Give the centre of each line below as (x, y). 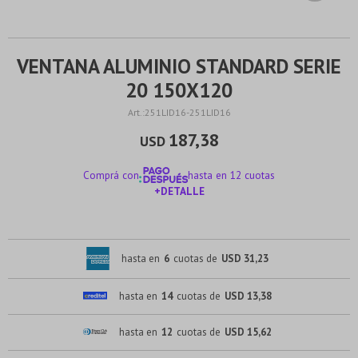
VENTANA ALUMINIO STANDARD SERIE (179, 66)
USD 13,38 (248, 296)
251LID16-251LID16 (187, 112)
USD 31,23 (245, 258)
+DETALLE (179, 191)
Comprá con (111, 175)
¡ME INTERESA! (179, 226)
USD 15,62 (248, 332)
